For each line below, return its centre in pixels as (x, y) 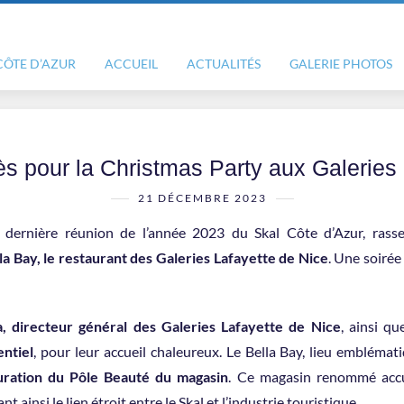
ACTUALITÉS (224, 64)
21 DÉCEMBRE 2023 (202, 198)
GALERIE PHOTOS (341, 64)
